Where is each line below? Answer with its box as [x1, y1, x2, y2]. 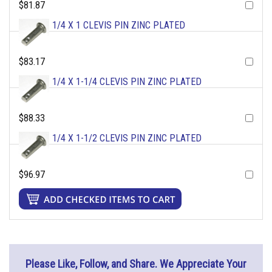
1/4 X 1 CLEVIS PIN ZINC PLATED [52, 19, 185, 32]
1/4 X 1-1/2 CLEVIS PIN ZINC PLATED [52, 132, 202, 144]
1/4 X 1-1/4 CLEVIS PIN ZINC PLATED [52, 76, 202, 88]
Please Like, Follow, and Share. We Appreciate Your [25, 257, 246, 271]
